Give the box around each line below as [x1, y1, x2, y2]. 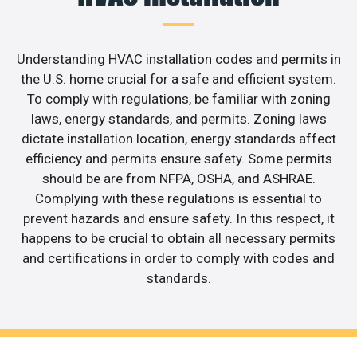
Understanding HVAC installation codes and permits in [16, 51, 341, 68]
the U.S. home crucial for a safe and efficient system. [21, 71, 336, 88]
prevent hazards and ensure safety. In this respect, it [22, 210, 335, 227]
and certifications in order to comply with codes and [22, 250, 335, 267]
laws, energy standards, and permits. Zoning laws [30, 111, 327, 127]
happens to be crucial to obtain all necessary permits [22, 230, 335, 247]
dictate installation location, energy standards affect [21, 131, 336, 147]
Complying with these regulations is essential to [35, 190, 322, 207]
